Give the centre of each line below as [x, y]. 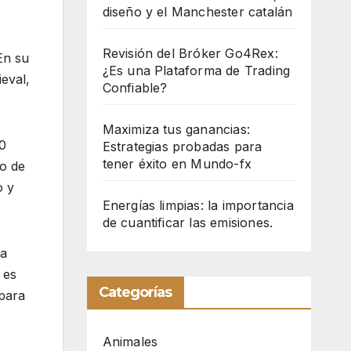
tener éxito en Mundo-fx [177, 164]
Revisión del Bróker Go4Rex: [190, 53]
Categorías [135, 292]
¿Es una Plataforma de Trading [196, 71]
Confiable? [135, 88]
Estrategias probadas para [182, 147]
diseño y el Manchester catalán [197, 12]
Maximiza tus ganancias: [176, 129]
